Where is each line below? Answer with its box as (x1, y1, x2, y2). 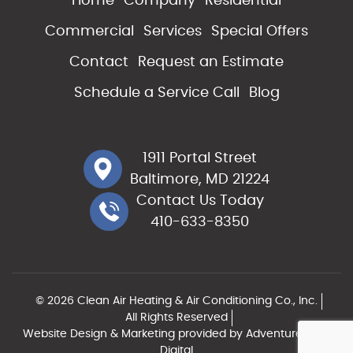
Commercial (45, 24, 134, 39)
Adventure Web (245, 328, 331, 340)
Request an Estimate (138, 54, 284, 69)
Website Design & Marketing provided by (22, 328, 246, 340)
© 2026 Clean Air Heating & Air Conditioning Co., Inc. (35, 295, 318, 307)
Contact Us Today (136, 193, 264, 208)
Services (143, 24, 202, 39)
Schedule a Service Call (73, 85, 240, 100)
